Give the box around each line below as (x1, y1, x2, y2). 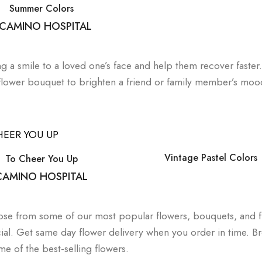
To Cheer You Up (5, 152, 78, 166)
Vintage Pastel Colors (164, 151, 257, 165)
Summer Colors (9, 2, 74, 16)
